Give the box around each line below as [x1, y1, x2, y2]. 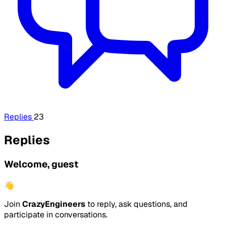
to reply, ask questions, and [85, 198, 188, 209]
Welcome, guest [4, 158, 78, 171]
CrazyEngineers [22, 198, 85, 209]
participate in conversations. [4, 209, 107, 220]
